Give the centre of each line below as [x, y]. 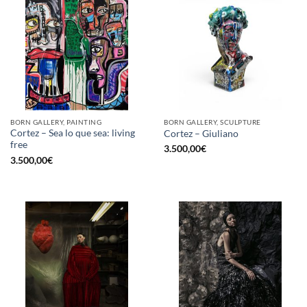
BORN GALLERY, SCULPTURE [212, 122]
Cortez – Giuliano [201, 134]
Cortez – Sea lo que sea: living [73, 133]
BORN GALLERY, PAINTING [56, 122]
